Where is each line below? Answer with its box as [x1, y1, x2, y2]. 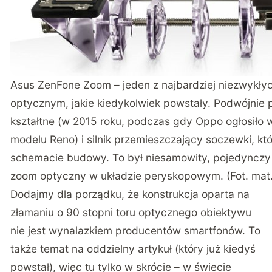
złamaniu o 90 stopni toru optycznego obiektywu [10, 205, 252, 219]
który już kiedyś [178, 242, 256, 255]
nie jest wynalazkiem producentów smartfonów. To [10, 223, 261, 237]
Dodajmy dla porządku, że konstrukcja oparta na [10, 187, 250, 200]
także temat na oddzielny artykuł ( [10, 242, 179, 255]
